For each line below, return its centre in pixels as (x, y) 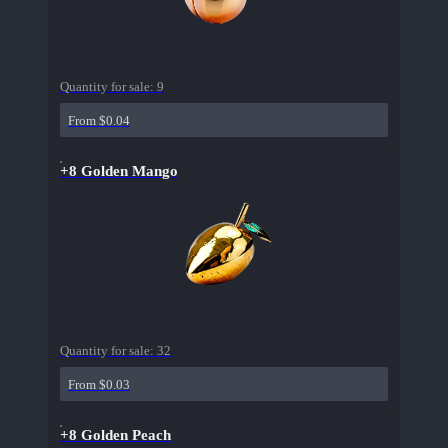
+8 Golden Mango (119, 171)
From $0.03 (99, 385)
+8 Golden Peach (115, 435)
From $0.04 (99, 121)
